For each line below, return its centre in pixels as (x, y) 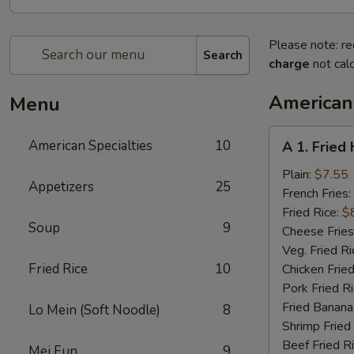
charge (289, 64)
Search (223, 55)
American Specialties (90, 146)
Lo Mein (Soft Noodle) (94, 310)
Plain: (298, 175)
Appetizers (61, 187)
